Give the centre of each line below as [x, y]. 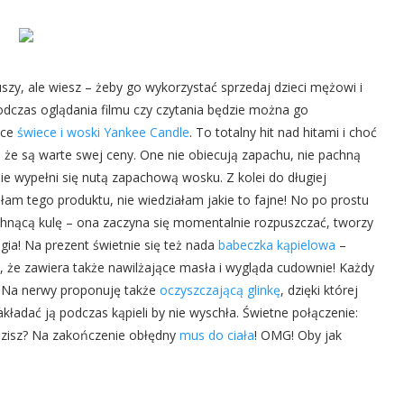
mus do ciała [217, 335]
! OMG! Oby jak [298, 335]
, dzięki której [319, 290]
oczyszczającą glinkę [220, 290]
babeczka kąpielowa [277, 245]
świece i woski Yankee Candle [103, 132]
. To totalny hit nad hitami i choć [283, 132]
